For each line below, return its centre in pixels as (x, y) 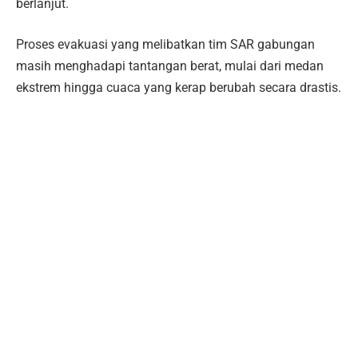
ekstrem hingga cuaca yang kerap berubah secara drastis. (179, 88)
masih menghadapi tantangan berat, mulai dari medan (170, 66)
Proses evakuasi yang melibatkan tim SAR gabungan (165, 45)
